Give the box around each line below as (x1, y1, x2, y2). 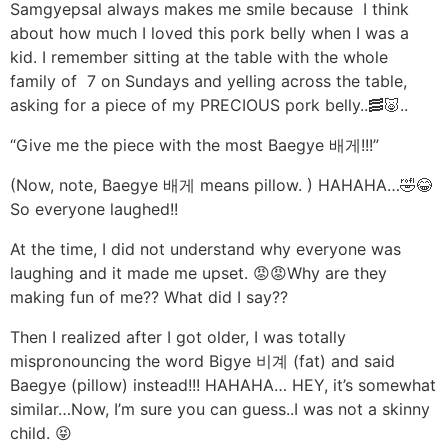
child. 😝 (10, 422, 72, 443)
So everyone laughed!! (10, 198, 178, 219)
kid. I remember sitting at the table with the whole (10, 46, 388, 67)
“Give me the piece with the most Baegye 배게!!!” (10, 134, 379, 155)
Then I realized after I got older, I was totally (10, 326, 346, 347)
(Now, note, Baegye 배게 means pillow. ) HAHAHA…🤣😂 (10, 174, 432, 195)
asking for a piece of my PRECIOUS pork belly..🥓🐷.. (10, 94, 408, 115)
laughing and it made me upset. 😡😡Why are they (10, 262, 387, 283)
